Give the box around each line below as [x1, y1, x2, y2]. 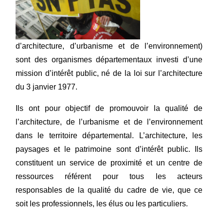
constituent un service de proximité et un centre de [16, 159, 202, 167]
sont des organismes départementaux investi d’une [16, 55, 202, 64]
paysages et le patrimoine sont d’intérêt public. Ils [16, 145, 202, 154]
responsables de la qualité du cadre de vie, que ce [16, 186, 202, 195]
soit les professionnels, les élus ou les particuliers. [16, 200, 188, 208]
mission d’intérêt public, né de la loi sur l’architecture [16, 69, 202, 78]
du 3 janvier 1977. [16, 83, 77, 91]
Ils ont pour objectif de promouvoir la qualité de [16, 104, 202, 113]
